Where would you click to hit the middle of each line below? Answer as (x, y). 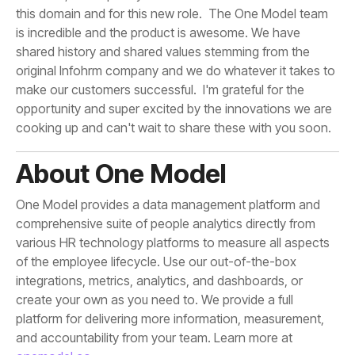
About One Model (121, 174)
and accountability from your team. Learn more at (154, 338)
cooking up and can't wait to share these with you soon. (174, 128)
